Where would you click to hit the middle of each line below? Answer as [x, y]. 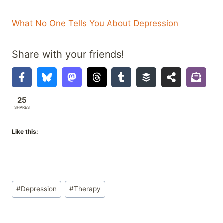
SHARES [22, 107]
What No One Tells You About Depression [95, 24]
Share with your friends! [68, 55]
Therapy [87, 189]
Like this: [25, 132]
